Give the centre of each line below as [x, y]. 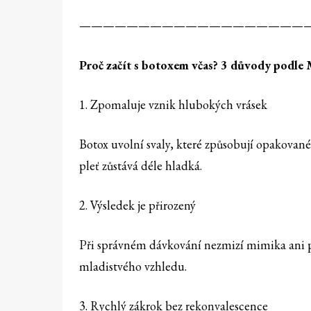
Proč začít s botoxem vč [141, 65]
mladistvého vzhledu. [133, 267]
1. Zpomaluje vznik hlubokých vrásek [173, 105]
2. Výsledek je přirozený [137, 205]
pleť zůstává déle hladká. [141, 166]
